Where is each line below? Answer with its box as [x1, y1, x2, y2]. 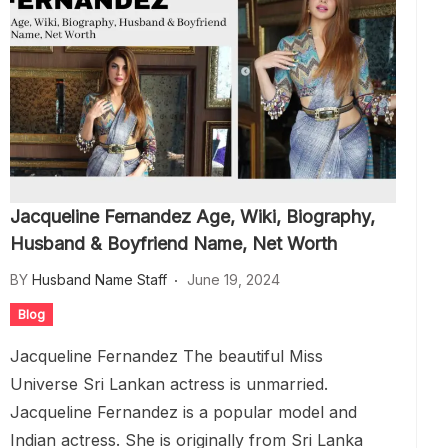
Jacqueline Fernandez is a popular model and [10, 402, 357, 422]
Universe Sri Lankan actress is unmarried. [10, 374, 328, 394]
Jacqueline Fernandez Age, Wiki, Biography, [10, 206, 375, 227]
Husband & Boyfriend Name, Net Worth [10, 233, 337, 254]
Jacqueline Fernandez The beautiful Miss [10, 346, 323, 366]
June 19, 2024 [187, 271, 280, 288]
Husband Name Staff [32, 271, 167, 288]
